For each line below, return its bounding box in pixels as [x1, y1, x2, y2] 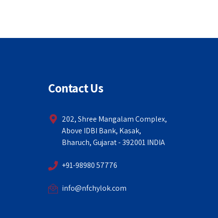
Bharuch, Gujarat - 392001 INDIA [62, 137, 165, 147]
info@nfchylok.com [62, 183, 127, 193]
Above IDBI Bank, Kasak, [62, 126, 142, 136]
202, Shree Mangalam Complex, [62, 114, 167, 124]
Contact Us [48, 80, 103, 96]
